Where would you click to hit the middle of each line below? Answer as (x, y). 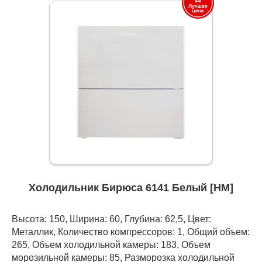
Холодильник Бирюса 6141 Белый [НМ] (131, 188)
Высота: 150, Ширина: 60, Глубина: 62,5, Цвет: (111, 219)
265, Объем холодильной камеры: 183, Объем (111, 245)
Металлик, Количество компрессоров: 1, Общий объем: (131, 232)
